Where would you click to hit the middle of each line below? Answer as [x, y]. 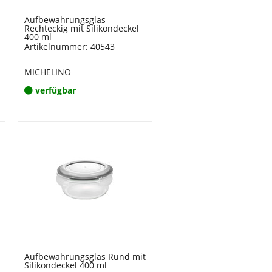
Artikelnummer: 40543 [69, 46]
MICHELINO [47, 72]
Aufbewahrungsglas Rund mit [85, 257]
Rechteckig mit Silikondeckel [81, 28]
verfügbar [55, 90]
